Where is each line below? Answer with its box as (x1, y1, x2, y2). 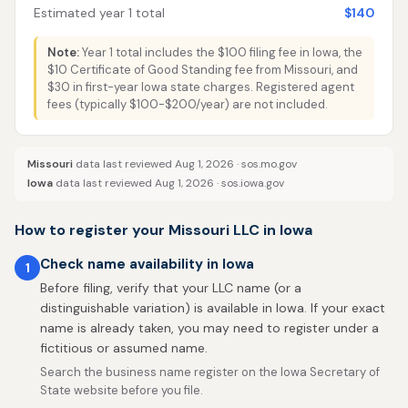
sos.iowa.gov (221, 176, 284, 190)
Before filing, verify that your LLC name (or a (40, 280, 301, 296)
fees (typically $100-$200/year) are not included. (47, 97, 328, 112)
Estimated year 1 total (34, 5, 165, 21)
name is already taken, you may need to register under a (40, 320, 379, 336)
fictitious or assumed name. (40, 340, 208, 356)
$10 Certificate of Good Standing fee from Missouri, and (47, 62, 358, 77)
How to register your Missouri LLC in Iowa (15, 220, 312, 240)
